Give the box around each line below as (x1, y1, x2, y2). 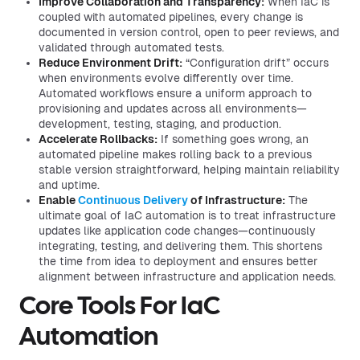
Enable (39, 194, 78, 207)
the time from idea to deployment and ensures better (39, 255, 317, 268)
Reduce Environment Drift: (39, 56, 182, 69)
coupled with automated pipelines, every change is (39, 10, 303, 23)
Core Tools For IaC (19, 296, 220, 319)
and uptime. (39, 178, 100, 191)
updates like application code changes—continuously (39, 224, 316, 237)
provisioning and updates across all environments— (39, 102, 307, 115)
